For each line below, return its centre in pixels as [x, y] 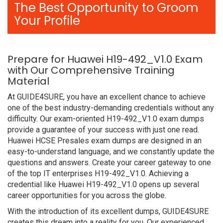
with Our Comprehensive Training [91, 70]
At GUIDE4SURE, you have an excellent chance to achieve [107, 97]
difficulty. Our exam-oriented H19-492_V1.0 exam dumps [106, 119]
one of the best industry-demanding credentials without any [111, 108]
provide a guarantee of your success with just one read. [103, 130]
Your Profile [47, 21]
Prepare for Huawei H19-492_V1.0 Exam [105, 59]
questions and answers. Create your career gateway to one [109, 163]
